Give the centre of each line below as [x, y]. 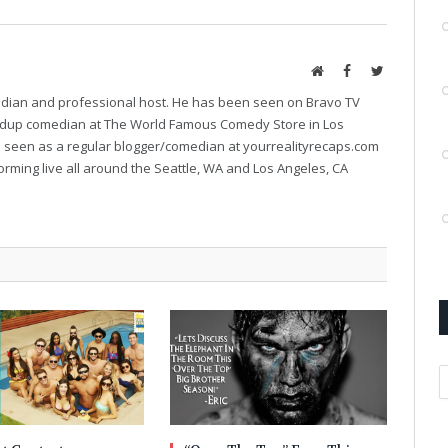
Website [344, 69]
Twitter [403, 69]
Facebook [377, 69]
